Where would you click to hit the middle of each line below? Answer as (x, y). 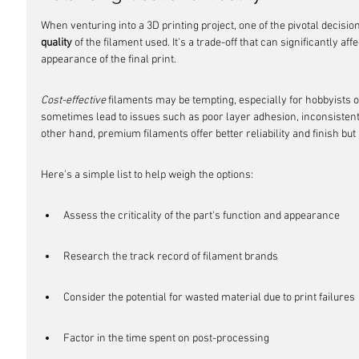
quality (56, 43)
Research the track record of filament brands (171, 257)
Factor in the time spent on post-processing (166, 339)
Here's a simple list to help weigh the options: (147, 175)
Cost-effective (73, 101)
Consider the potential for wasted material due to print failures (209, 298)
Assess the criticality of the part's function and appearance (202, 216)
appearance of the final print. (109, 60)
